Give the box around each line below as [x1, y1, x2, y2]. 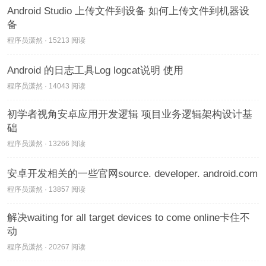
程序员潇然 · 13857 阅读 [7, 185, 85, 194]
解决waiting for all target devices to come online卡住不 [7, 212, 250, 224]
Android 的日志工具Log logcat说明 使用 [7, 65, 183, 77]
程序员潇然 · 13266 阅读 [7, 140, 85, 148]
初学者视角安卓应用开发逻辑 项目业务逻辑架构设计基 [7, 109, 252, 121]
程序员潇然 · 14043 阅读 [7, 82, 85, 91]
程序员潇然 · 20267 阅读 [7, 243, 85, 252]
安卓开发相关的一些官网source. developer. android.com [7, 168, 258, 180]
